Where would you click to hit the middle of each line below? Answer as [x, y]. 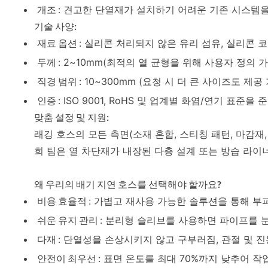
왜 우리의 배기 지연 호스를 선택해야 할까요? [128, 184]
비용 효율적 [63, 201]
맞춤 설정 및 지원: [71, 117]
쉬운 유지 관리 [68, 220]
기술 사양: [55, 26]
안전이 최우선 [68, 258]
